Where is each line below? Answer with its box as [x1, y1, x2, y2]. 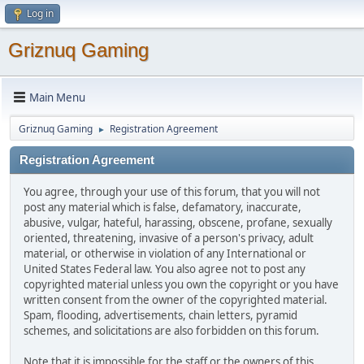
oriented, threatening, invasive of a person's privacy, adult [24, 231, 314, 245]
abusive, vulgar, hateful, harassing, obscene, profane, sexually [24, 215, 332, 230]
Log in [27, 6, 54, 20]
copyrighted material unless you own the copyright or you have [24, 277, 339, 292]
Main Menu [29, 89, 85, 105]
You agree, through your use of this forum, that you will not [24, 184, 320, 199]
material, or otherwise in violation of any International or [24, 246, 306, 261]
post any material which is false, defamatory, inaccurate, [24, 200, 301, 214]
